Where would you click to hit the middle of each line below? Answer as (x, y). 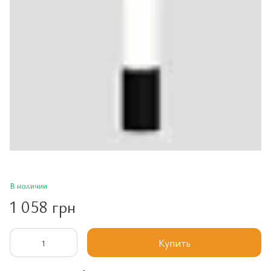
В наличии (28, 186)
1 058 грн (43, 207)
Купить (174, 243)
